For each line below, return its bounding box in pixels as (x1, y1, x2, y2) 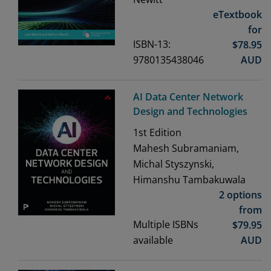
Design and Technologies (133, 105, 247, 119)
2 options (219, 188, 262, 202)
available (133, 233, 173, 247)
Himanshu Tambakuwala (133, 173, 246, 187)
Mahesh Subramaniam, (133, 142, 239, 155)
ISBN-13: (133, 38, 171, 51)
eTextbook (213, 8, 262, 22)
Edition (147, 126, 181, 140)
